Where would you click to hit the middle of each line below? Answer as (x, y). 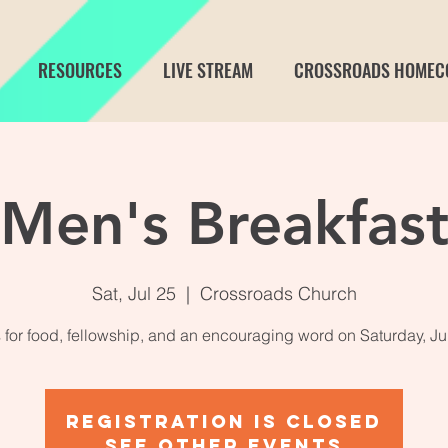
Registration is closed (224, 421)
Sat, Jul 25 (133, 293)
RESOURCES (79, 70)
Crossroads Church (278, 293)
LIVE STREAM (207, 70)
